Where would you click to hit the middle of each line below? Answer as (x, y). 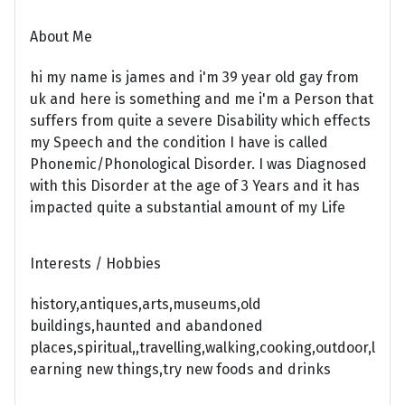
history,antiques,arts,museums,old (146, 304)
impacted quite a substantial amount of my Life (188, 208)
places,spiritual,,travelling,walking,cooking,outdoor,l (202, 347)
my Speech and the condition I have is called (179, 143)
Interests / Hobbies (95, 263)
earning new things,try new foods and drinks (180, 369)
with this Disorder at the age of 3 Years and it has (195, 186)
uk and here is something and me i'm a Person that (202, 99)
